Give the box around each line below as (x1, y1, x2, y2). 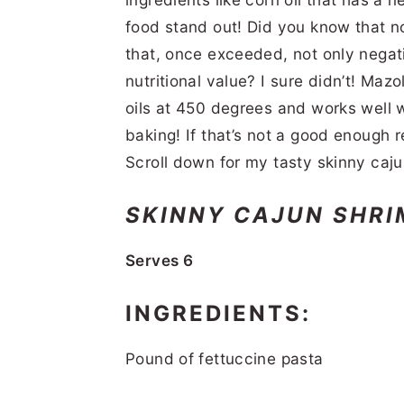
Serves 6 (125, 250, 194, 270)
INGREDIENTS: (125, 299, 311, 326)
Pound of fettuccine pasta (125, 348, 324, 368)
